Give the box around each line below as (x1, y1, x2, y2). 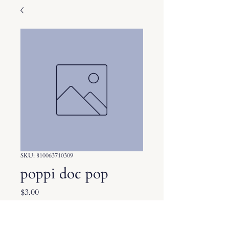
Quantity (20, 210, 48, 220)
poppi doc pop (20, 164, 108, 184)
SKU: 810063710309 (20, 151, 73, 159)
